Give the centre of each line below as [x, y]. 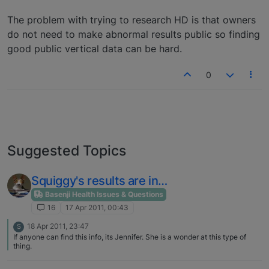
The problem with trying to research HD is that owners [131, 20]
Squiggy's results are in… [99, 180]
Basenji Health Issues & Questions [103, 194]
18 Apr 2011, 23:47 [58, 226]
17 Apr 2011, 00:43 [97, 208]
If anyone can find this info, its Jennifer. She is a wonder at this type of [130, 237]
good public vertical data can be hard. [95, 48]
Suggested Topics [67, 150]
